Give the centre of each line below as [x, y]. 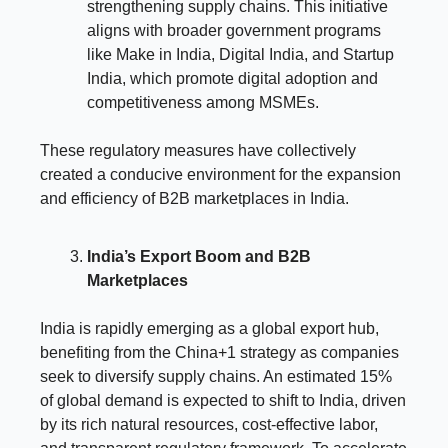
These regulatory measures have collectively [198, 150]
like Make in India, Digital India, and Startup [240, 54]
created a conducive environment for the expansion [220, 174]
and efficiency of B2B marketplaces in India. [194, 198]
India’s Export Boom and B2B [199, 256]
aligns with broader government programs [234, 30]
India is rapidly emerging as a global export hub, [209, 328]
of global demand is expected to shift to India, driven [223, 400]
